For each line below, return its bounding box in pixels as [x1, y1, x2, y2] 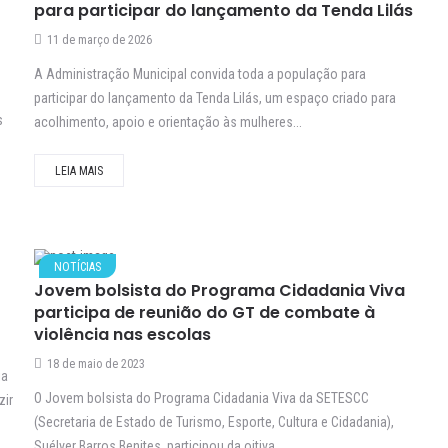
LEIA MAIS [55, 164, 103, 179]
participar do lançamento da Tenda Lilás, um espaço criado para [34, 90, 396, 107]
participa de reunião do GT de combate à [34, 301, 375, 325]
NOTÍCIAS [54, 260, 101, 275]
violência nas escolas [34, 323, 211, 347]
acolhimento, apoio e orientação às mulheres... [34, 114, 302, 131]
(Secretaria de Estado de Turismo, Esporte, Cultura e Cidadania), [34, 414, 394, 431]
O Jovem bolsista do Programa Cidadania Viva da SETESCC [34, 390, 369, 407]
